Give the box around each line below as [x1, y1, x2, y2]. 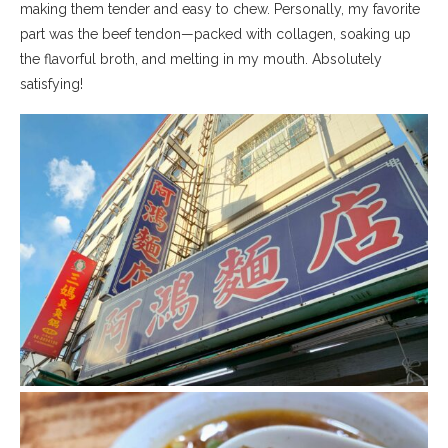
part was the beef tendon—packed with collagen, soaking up [20, 26, 411, 43]
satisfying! [20, 76, 83, 93]
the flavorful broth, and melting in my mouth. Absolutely [20, 51, 382, 68]
